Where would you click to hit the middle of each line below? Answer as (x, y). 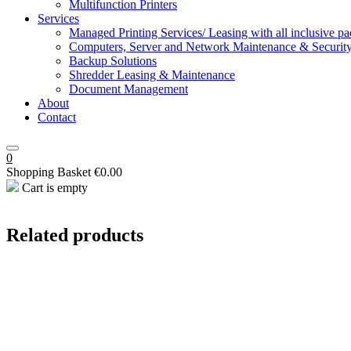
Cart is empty (53, 188)
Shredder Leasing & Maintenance (152, 75)
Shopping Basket (49, 172)
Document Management (128, 89)
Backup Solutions (113, 61)
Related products (75, 235)
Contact (57, 118)
